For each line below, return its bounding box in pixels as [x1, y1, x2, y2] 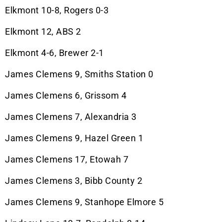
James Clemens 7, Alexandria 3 [5, 111, 137, 122]
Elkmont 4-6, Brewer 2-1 [5, 48, 104, 58]
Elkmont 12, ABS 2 [5, 26, 81, 37]
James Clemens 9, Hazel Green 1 [5, 133, 143, 144]
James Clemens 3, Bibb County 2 [5, 175, 142, 186]
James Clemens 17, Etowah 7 [5, 154, 128, 165]
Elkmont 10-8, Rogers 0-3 [5, 5, 109, 16]
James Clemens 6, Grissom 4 [5, 90, 126, 101]
